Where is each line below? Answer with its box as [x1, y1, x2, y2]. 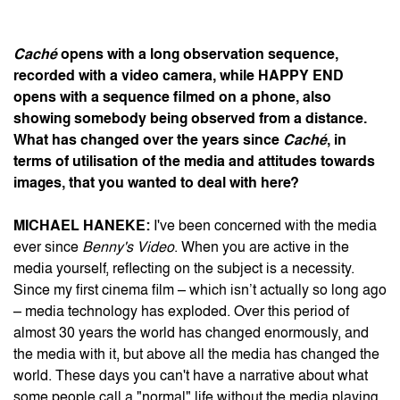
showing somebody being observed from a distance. [13, 112, 367, 126]
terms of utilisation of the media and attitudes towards [13, 154, 375, 169]
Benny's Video [82, 240, 174, 254]
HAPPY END [258, 69, 344, 83]
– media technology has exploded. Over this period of [13, 304, 349, 319]
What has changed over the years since [13, 133, 283, 147]
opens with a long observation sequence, [57, 47, 338, 62]
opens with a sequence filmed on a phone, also [13, 90, 331, 104]
